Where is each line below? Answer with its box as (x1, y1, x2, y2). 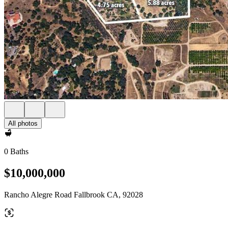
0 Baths (4, 147, 28, 156)
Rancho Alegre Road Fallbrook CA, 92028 (4, 190, 143, 199)
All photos (8, 120, 38, 127)
